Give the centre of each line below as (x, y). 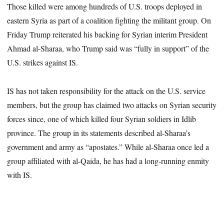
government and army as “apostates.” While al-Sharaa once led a (108, 146)
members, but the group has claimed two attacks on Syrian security (112, 104)
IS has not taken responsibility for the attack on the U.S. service (106, 90)
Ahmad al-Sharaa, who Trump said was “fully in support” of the (108, 48)
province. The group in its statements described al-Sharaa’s (99, 132)
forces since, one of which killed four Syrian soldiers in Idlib (102, 118)
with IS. (20, 174)
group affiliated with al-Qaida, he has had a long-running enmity (108, 160)
